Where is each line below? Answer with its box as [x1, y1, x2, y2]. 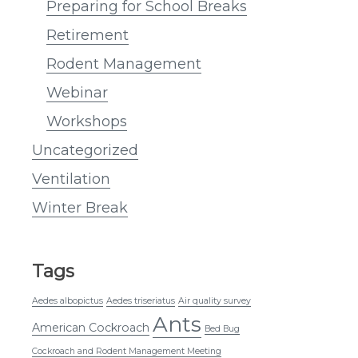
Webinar [46, 83, 108, 101]
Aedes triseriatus [106, 295, 175, 306]
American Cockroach [32, 320, 149, 335]
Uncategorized [32, 141, 138, 159]
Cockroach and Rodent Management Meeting [32, 345, 221, 356]
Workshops [46, 112, 127, 130]
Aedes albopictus [32, 295, 103, 306]
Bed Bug [205, 323, 240, 334]
